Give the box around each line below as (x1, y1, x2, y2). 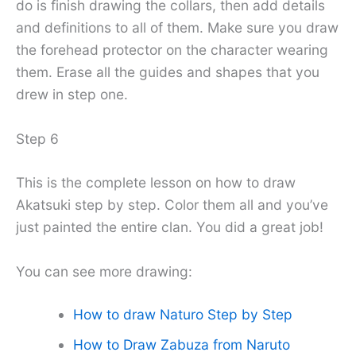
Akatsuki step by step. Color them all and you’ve (16, 196, 328, 214)
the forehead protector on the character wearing (16, 41, 328, 58)
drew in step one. (16, 85, 128, 103)
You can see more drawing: (16, 263, 192, 281)
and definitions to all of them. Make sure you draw (16, 18, 339, 36)
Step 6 (16, 130, 59, 147)
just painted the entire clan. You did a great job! (16, 219, 323, 236)
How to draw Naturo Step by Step (72, 306, 292, 323)
